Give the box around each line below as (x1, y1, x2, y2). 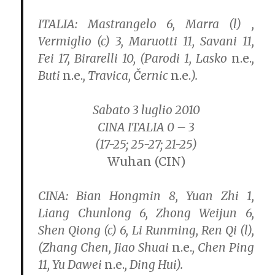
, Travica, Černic (83, 68, 171, 83)
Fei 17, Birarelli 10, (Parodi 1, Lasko (38, 51, 231, 66)
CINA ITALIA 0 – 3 (98, 120, 195, 135)
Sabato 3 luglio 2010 (92, 103, 200, 118)
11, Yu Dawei (38, 257, 105, 273)
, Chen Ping (192, 240, 254, 255)
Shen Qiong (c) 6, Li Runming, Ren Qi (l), (38, 223, 254, 238)
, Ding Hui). (125, 257, 184, 273)
